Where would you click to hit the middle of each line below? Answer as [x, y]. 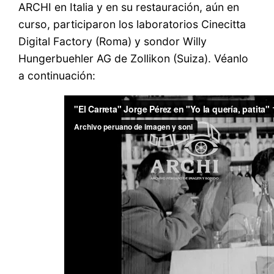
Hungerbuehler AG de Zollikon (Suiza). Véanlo [134, 59]
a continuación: [57, 76]
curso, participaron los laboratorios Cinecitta [132, 24]
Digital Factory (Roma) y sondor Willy [113, 42]
